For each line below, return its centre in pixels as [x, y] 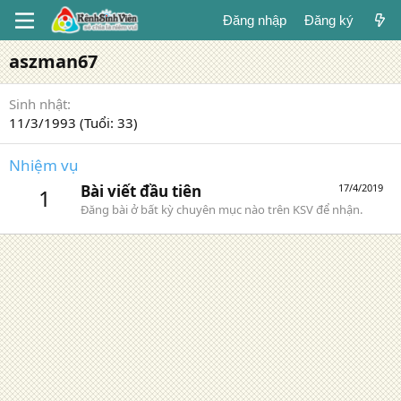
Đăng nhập [254, 20]
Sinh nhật [38, 104]
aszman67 [53, 61]
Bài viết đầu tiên [141, 192]
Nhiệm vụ [44, 165]
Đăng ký [328, 20]
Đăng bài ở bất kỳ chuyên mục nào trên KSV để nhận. [222, 210]
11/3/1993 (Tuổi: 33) [73, 123]
